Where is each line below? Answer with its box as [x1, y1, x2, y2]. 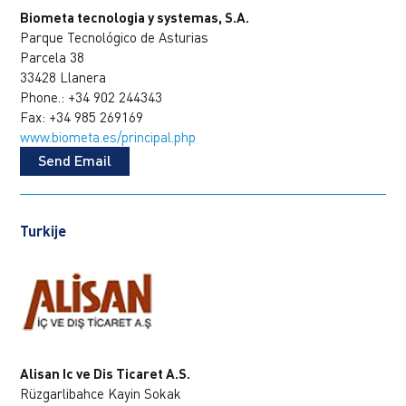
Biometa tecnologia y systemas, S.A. [20, 8, 250, 25]
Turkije [20, 221, 67, 239]
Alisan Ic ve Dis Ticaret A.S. [20, 364, 191, 382]
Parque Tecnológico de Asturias [20, 28, 209, 45]
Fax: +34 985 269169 [20, 108, 144, 125]
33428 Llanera [20, 68, 107, 85]
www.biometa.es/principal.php [20, 128, 197, 145]
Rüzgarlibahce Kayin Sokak [20, 384, 182, 401]
